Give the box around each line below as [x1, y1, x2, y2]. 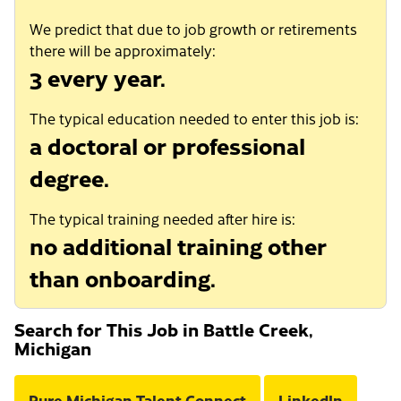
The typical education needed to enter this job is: [30, 108, 359, 129]
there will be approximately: [30, 40, 216, 61]
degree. [30, 161, 109, 194]
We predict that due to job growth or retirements [30, 19, 357, 39]
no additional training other [30, 229, 327, 262]
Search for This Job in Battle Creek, [14, 317, 313, 342]
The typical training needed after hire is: [30, 209, 295, 229]
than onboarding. [30, 261, 216, 294]
